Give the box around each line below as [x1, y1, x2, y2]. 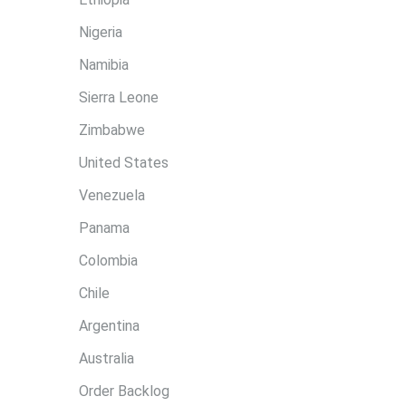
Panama [79, 219, 130, 237]
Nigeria [79, 24, 122, 41]
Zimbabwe [79, 121, 145, 139]
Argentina [79, 317, 140, 334]
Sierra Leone [79, 89, 159, 106]
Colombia [79, 252, 138, 269]
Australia [79, 350, 134, 367]
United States [79, 154, 169, 171]
